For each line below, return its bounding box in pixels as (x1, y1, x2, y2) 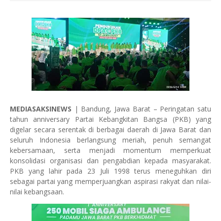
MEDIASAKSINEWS (10, 104, 72, 113)
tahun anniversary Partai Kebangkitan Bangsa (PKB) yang (10, 114, 211, 124)
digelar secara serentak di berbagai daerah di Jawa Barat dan (10, 125, 211, 134)
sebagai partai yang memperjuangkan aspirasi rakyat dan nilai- (10, 177, 211, 186)
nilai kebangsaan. (10, 187, 64, 196)
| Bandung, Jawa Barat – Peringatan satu (72, 104, 211, 113)
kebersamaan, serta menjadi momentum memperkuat (10, 146, 211, 155)
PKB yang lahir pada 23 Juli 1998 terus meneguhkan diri (10, 166, 211, 176)
